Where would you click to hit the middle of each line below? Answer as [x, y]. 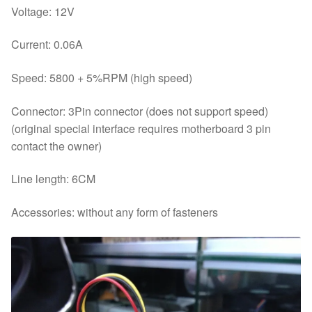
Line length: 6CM [53, 179]
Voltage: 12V [43, 11]
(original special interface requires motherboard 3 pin [141, 128]
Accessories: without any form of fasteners [115, 212]
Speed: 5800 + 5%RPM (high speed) [102, 78]
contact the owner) [56, 146]
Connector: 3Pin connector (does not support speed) [140, 111]
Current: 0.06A [47, 45]
